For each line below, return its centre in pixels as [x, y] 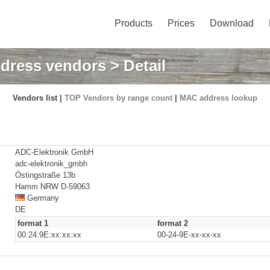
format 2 [173, 223]
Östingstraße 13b [45, 175]
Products [133, 23]
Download [232, 23]
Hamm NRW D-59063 [52, 187]
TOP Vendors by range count [118, 98]
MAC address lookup [218, 98]
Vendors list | [39, 98]
